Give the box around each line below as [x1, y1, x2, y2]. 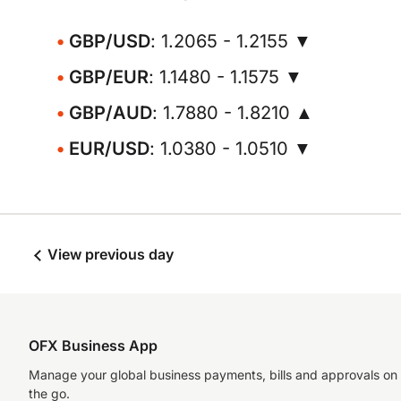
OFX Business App [29, 337, 158, 354]
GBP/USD [69, 30, 150, 52]
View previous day [44, 245, 174, 263]
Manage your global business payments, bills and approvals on [29, 367, 397, 382]
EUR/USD [69, 138, 149, 159]
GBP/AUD [69, 102, 152, 124]
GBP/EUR [69, 66, 149, 88]
